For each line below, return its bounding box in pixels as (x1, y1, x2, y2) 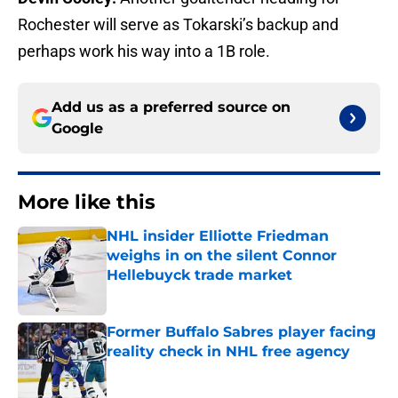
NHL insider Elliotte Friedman (107, 227, 329, 245)
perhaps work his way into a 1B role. (18, 42, 270, 61)
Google (52, 120, 103, 138)
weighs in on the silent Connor (107, 247, 337, 265)
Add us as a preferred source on (52, 99, 291, 116)
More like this (18, 190, 155, 215)
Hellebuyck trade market (107, 267, 292, 284)
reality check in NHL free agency (107, 343, 350, 361)
